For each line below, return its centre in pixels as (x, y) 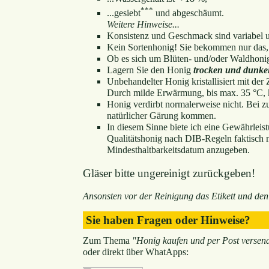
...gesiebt (123, 13)
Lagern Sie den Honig (150, 70)
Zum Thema (107, 240)
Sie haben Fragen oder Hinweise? (168, 220)
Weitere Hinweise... (143, 25)
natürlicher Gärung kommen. (161, 116)
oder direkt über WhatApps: (135, 252)
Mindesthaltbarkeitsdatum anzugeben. (178, 150)
